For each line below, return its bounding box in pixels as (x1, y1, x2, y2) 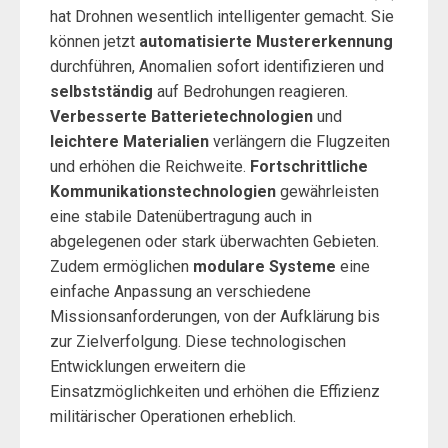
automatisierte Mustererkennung (139, 32, 393, 51)
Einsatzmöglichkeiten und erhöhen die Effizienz (50, 382, 380, 401)
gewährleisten (276, 182, 379, 201)
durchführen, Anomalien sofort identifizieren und (50, 57, 384, 76)
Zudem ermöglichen (50, 257, 193, 276)
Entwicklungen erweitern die (50, 357, 246, 376)
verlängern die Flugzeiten (209, 132, 390, 151)
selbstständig (50, 82, 153, 101)
